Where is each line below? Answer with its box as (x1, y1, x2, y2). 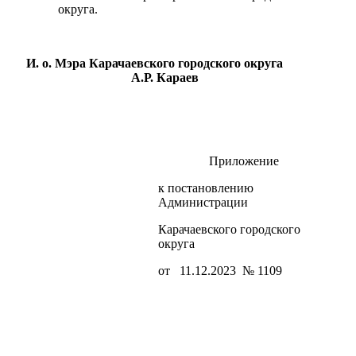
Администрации (158, 195, 248, 209)
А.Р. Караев (26, 70, 199, 84)
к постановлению (158, 180, 253, 195)
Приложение (158, 153, 279, 168)
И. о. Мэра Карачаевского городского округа (26, 56, 283, 70)
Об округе (24, 263, 79, 277)
